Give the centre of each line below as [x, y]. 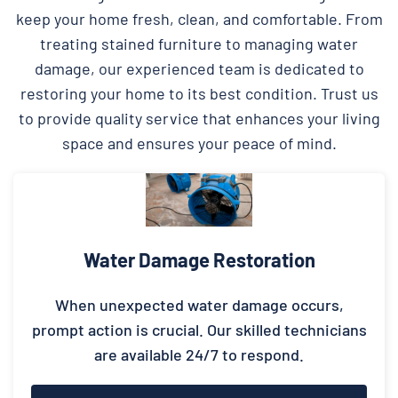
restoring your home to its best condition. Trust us [199, 93]
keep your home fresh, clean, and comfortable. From [199, 18]
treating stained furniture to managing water [199, 43]
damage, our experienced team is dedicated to [199, 68]
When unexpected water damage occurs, [199, 304]
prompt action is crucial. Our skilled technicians [199, 329]
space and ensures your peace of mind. [199, 143]
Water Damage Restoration [199, 259]
